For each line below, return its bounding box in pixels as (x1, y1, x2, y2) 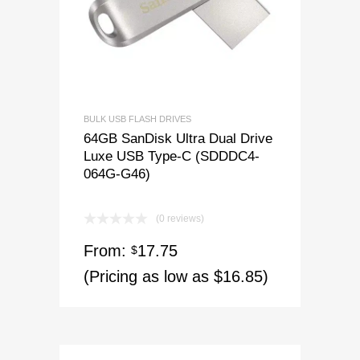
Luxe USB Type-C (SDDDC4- (84, 148, 260, 163)
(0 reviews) (156, 212, 204, 224)
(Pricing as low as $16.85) (84, 267, 268, 285)
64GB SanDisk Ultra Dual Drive (84, 130, 272, 145)
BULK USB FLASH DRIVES (84, 113, 191, 124)
